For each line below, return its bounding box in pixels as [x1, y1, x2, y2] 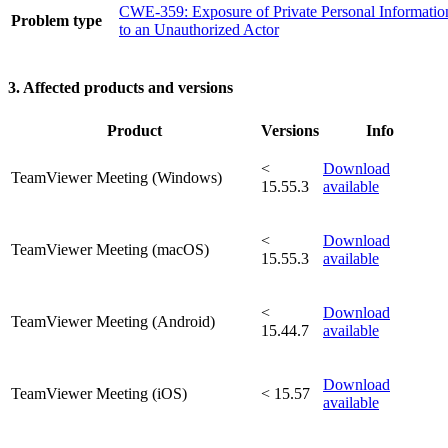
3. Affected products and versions [8, 79, 233, 97]
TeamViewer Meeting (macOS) [11, 240, 209, 258]
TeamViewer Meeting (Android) [11, 312, 215, 330]
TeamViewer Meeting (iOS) [11, 384, 187, 402]
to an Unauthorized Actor [119, 21, 279, 39]
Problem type [11, 12, 102, 30]
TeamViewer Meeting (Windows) [11, 168, 222, 186]
